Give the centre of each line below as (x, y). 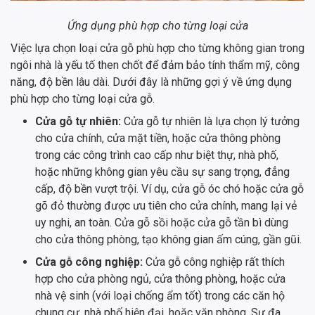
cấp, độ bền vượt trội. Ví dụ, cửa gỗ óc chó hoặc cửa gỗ (169, 189)
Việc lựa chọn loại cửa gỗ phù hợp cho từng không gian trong (157, 49)
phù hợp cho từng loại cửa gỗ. (83, 99)
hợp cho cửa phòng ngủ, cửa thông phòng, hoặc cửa (160, 279)
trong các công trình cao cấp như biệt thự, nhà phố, (157, 155)
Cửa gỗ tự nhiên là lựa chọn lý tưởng (210, 122)
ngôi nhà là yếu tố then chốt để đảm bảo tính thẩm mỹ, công (155, 65)
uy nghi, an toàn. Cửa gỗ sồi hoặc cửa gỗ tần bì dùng (162, 223)
